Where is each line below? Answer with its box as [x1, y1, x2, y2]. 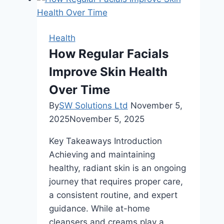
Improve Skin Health [48, 64, 167, 79]
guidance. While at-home [48, 203, 150, 213]
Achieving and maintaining [48, 149, 155, 159]
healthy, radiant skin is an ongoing [48, 162, 186, 173]
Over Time [48, 82, 110, 97]
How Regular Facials [48, 46, 168, 61]
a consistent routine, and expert [48, 189, 177, 200]
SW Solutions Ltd [58, 100, 128, 110]
